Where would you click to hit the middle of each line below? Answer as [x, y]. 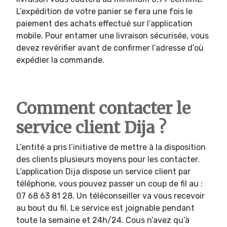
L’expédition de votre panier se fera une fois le [104, 11]
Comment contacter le [103, 108]
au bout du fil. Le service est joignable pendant [105, 208]
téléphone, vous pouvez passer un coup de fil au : [109, 183]
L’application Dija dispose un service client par [103, 171]
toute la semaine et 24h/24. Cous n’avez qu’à [103, 220]
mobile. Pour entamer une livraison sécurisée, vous [112, 35]
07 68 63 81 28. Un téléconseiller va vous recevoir [110, 196]
